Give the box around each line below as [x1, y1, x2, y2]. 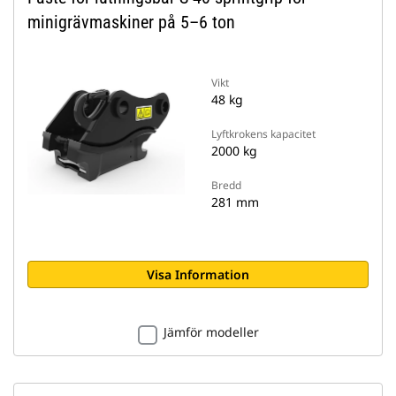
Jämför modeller [163, 324, 259, 340]
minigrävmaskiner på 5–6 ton [27, 11, 235, 33]
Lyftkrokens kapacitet [211, 126, 316, 141]
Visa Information [147, 266, 249, 283]
